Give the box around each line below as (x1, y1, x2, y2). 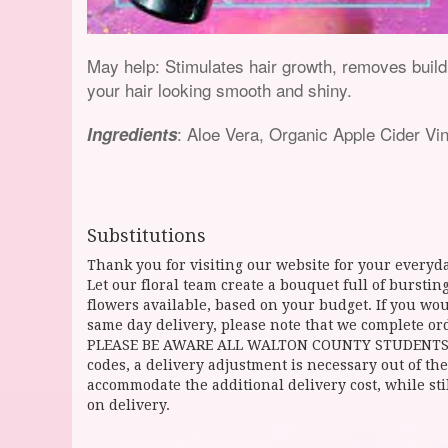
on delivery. (87, 397, 170, 413)
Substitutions (87, 225, 206, 246)
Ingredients (87, 122, 177, 146)
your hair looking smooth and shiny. (87, 77, 352, 102)
